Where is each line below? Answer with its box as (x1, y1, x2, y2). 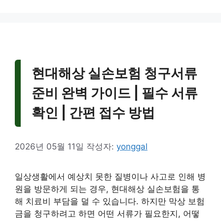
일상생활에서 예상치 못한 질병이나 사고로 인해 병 (15, 172, 206, 182)
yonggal (116, 142, 147, 152)
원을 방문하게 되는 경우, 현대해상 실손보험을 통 (15, 184, 200, 194)
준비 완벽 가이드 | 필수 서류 (32, 85, 198, 102)
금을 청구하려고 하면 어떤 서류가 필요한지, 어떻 (15, 209, 200, 219)
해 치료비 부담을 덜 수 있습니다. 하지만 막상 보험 (15, 196, 205, 207)
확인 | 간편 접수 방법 (32, 105, 155, 121)
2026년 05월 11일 (15, 142, 84, 152)
